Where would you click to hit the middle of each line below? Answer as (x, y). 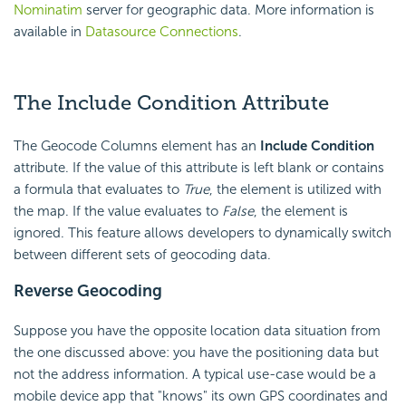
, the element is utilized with (295, 189)
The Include (75, 102)
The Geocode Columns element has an (137, 145)
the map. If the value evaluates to (118, 211)
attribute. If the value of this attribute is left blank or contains (199, 167)
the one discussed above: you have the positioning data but (196, 352)
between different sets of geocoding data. (142, 254)
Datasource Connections (162, 31)
